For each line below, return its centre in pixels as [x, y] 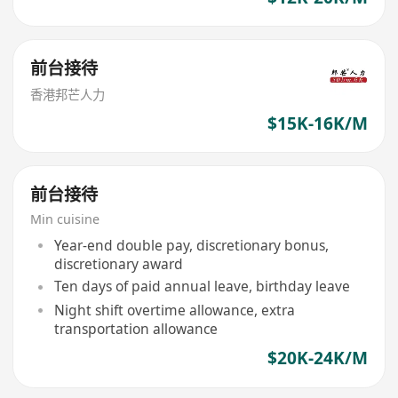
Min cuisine [65, 219]
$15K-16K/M [317, 123]
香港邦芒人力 [68, 94]
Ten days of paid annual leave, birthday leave [202, 287]
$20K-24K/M [317, 358]
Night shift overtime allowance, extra [174, 310]
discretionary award [118, 263]
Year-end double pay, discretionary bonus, [191, 245]
